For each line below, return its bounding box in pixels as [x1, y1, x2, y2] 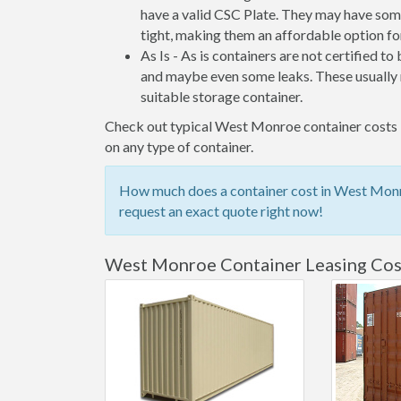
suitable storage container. [141, 88, 303, 105]
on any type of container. [105, 138, 253, 155]
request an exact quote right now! [119, 202, 323, 219]
